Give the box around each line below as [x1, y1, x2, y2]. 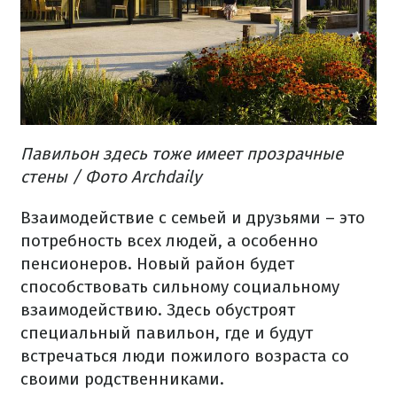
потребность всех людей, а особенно [20, 230, 318, 251]
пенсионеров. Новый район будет [20, 253, 294, 274]
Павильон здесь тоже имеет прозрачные [20, 143, 343, 164]
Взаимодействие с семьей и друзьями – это [20, 206, 365, 228]
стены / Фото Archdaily [20, 166, 201, 187]
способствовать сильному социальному [20, 276, 339, 297]
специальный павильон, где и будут [20, 322, 313, 343]
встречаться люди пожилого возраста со [20, 345, 349, 366]
